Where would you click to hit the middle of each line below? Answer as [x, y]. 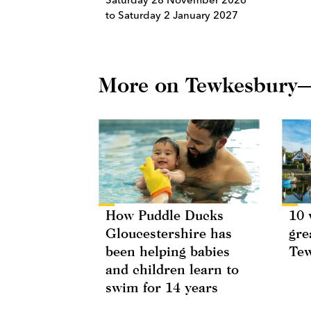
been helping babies [168, 251]
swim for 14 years [162, 287]
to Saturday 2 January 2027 [172, 15]
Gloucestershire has [169, 233]
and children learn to [172, 269]
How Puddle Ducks [165, 215]
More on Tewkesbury [198, 85]
